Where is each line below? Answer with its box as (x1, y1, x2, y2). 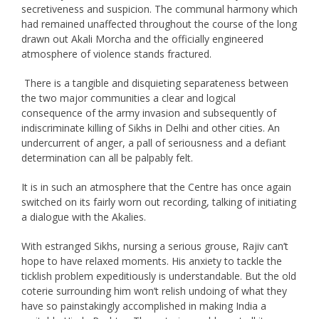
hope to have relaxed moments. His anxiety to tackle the (21, 253, 282, 268)
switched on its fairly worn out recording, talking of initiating (21, 194, 296, 209)
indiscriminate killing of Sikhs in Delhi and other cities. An (21, 120, 280, 135)
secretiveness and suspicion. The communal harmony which (21, 1, 298, 16)
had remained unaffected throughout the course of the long (21, 16, 297, 31)
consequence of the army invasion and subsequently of (21, 105, 276, 120)
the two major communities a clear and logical (21, 90, 236, 105)
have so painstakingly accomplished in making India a (21, 298, 266, 313)
